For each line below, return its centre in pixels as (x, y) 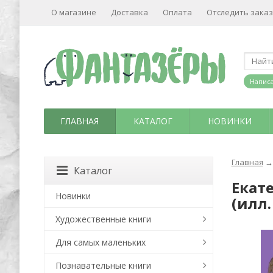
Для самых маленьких (101, 242)
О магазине (74, 12)
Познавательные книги (103, 265)
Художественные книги (103, 219)
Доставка (129, 12)
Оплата (177, 12)
